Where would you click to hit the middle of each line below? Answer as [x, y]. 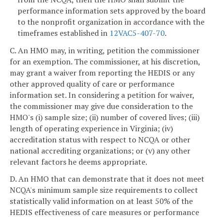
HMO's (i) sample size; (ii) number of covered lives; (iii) [105, 117]
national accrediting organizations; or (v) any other [100, 150]
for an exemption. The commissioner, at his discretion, [105, 61]
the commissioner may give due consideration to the [101, 106]
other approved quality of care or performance [92, 84]
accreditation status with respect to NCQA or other [100, 139]
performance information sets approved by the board [111, 10]
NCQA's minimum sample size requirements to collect [104, 190]
